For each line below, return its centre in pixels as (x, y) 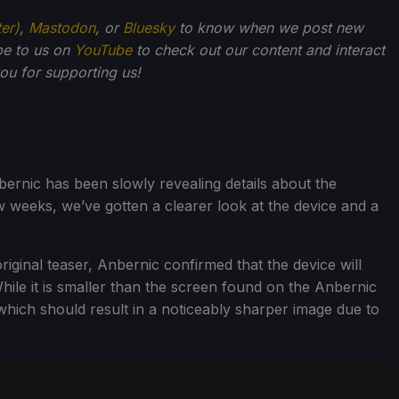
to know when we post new (269, 27)
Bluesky (149, 27)
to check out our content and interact (258, 49)
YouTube (103, 49)
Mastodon (62, 27)
